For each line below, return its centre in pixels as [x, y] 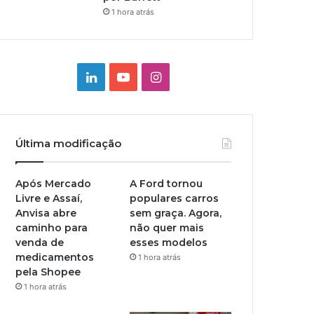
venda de [40, 243]
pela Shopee [48, 272]
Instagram [190, 76]
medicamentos [55, 257]
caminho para [52, 228]
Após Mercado [54, 184]
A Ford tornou [166, 184]
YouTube [155, 76]
